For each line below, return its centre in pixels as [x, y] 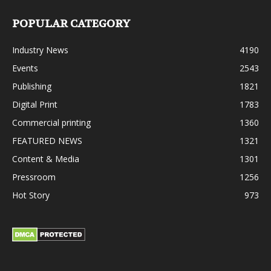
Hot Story [31, 195]
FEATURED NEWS [47, 140]
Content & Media [46, 158]
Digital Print [35, 104]
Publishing [32, 86]
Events [25, 68]
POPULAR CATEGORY [71, 24]
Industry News [40, 50]
